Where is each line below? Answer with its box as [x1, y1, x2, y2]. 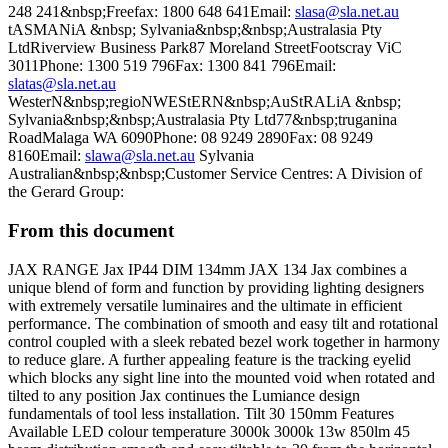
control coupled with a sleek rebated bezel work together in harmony [8, 332, 440, 350]
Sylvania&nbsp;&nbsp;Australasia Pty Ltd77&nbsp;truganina [8, 111, 397, 129]
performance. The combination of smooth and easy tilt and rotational [8, 314, 438, 332]
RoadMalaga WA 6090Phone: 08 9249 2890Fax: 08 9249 [8, 129, 373, 147]
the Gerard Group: [8, 183, 124, 201]
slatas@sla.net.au [8, 75, 116, 93]
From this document [8, 220, 174, 242]
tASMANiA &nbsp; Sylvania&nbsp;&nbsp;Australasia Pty [8, 21, 382, 39]
